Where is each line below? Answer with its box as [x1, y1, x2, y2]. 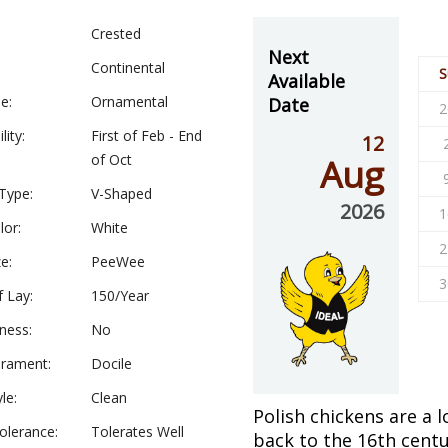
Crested [91, 24, 141, 43]
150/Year [91, 286, 149, 305]
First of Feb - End [91, 126, 202, 145]
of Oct [91, 150, 132, 169]
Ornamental [91, 92, 168, 111]
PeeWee [91, 252, 145, 271]
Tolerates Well [91, 422, 184, 441]
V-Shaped [91, 184, 152, 203]
